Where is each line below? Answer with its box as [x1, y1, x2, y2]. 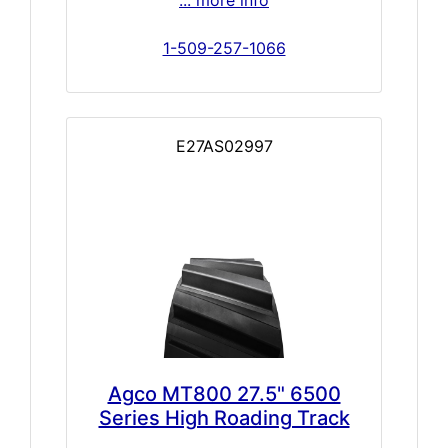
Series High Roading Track [98, 405, 350, 430]
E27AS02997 [175, 135, 273, 156]
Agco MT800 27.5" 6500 [107, 381, 341, 406]
